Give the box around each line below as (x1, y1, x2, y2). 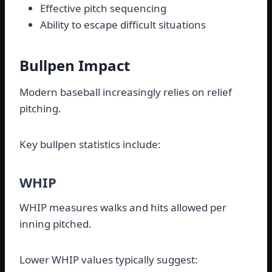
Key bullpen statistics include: (19, 137, 161, 152)
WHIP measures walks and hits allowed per (19, 200, 226, 215)
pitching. (19, 101, 61, 116)
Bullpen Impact (19, 55, 130, 76)
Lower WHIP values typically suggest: (19, 253, 198, 267)
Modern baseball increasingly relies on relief (19, 85, 232, 100)
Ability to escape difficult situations (40, 18, 206, 32)
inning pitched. (19, 217, 92, 231)
